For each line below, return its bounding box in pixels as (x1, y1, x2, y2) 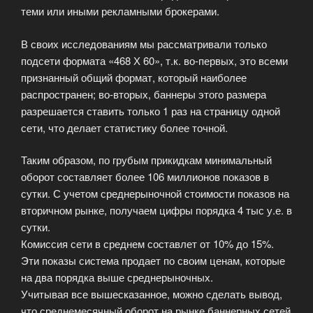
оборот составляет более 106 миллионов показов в (21, 169, 269, 184)
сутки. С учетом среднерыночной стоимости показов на (21, 186, 289, 201)
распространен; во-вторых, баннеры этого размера (21, 86, 266, 101)
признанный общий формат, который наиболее (21, 69, 247, 85)
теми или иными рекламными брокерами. (21, 3, 219, 19)
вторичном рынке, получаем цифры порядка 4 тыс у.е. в (21, 203, 292, 218)
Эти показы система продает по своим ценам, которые (21, 253, 285, 268)
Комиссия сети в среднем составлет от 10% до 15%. (21, 236, 274, 252)
